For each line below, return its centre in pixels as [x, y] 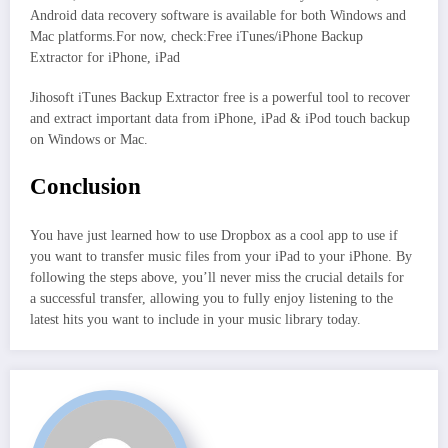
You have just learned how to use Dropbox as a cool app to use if [214, 236]
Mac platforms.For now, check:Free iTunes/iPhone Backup [196, 37]
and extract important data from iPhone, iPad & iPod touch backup [220, 119]
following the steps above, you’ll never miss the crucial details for [217, 278]
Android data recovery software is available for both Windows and [218, 16]
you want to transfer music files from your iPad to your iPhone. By [221, 257]
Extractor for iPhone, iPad [105, 58]
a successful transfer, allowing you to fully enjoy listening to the [211, 299]
